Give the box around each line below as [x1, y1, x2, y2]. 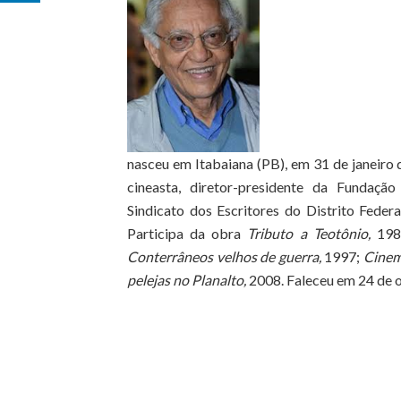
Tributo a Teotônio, [247, 224, 377, 242]
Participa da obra [127, 224, 248, 242]
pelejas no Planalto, [127, 270, 249, 288]
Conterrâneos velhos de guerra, [127, 247, 325, 265]
